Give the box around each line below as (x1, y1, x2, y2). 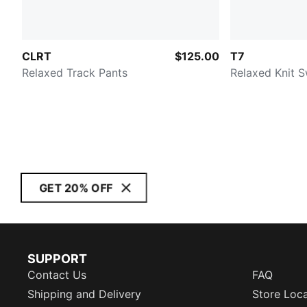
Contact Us (27, 268, 86, 282)
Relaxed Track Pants (22, 65, 127, 79)
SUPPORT (27, 251, 87, 266)
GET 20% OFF (39, 181, 112, 195)
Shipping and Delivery (27, 287, 141, 301)
